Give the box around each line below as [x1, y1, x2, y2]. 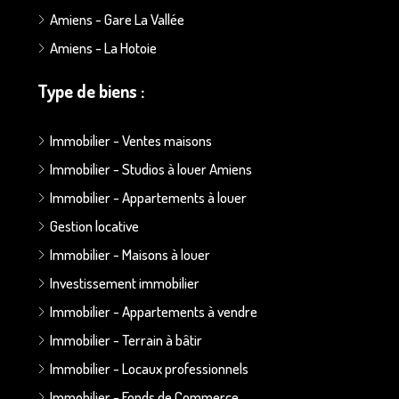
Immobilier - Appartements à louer [50, 187, 247, 207]
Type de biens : [37, 78, 144, 102]
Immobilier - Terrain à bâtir [50, 330, 202, 349]
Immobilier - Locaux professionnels [50, 358, 248, 378]
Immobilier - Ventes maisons [50, 130, 212, 150]
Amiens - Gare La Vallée [50, 9, 184, 28]
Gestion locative [50, 216, 139, 235]
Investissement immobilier [50, 273, 199, 292]
